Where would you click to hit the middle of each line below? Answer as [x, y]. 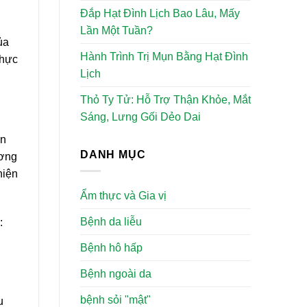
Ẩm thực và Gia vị [123, 196]
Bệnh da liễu [111, 222]
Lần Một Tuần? [116, 30]
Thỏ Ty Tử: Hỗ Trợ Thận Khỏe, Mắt [165, 99]
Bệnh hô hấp [111, 248]
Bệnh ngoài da [116, 274]
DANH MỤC [113, 154]
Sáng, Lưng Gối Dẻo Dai [140, 116]
